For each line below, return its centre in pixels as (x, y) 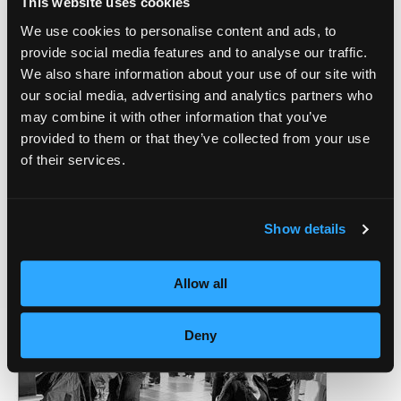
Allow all (200, 283)
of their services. (73, 159)
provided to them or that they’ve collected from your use (195, 138)
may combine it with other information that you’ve (174, 116)
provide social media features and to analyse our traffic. (194, 52)
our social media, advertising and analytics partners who (196, 95)
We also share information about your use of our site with (199, 73)
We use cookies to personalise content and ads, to (179, 30)
